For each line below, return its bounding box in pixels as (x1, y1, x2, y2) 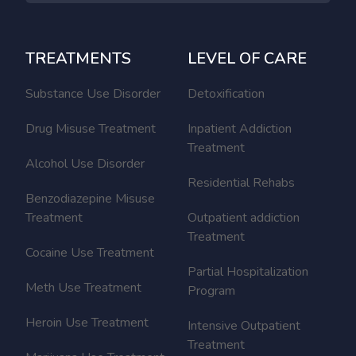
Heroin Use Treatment (25, 313, 149, 331)
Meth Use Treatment (25, 278, 141, 296)
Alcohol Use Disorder (25, 154, 145, 172)
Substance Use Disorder (25, 84, 161, 103)
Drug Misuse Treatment (25, 119, 156, 137)
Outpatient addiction (188, 208, 300, 226)
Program (188, 281, 235, 300)
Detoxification (188, 84, 265, 103)
